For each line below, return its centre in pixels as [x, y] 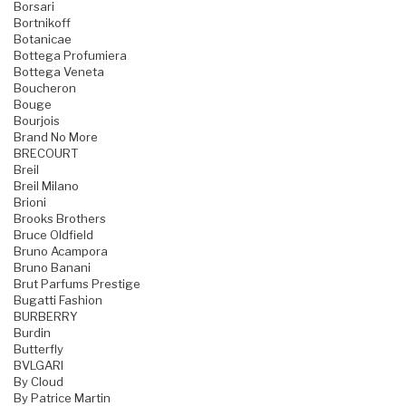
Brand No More [56, 137]
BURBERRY [46, 317]
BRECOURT [46, 154]
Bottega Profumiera [70, 56]
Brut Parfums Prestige [77, 284]
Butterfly [39, 349]
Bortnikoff [42, 23]
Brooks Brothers [60, 219]
